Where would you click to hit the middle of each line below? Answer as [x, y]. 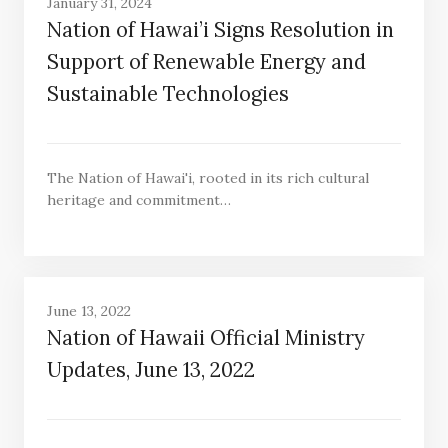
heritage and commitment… [138, 199]
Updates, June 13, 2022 [150, 370]
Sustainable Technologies [167, 94]
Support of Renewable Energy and [206, 62]
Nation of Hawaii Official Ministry [205, 338]
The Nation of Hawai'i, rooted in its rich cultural [207, 177]
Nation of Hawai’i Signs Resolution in [220, 30]
